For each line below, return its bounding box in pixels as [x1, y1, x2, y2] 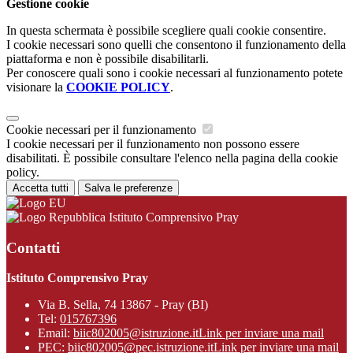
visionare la [6, 80, 66, 94]
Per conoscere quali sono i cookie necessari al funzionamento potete [6, 65, 343, 80]
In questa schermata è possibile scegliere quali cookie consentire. [6, 23, 326, 37]
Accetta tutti [13, 181, 69, 194]
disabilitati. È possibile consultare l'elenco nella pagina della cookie [6, 150, 338, 165]
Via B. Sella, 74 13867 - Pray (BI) [38, 298, 208, 312]
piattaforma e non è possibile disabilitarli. [6, 51, 209, 65]
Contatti [6, 239, 60, 256]
